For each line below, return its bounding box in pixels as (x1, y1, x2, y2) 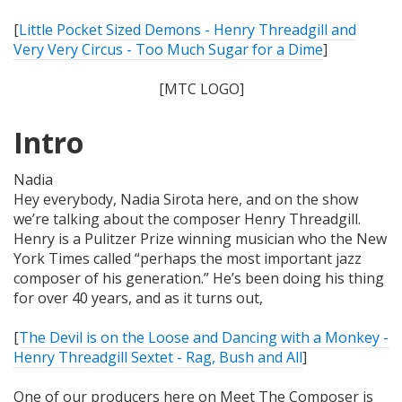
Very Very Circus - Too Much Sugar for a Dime (13, 39, 323, 59)
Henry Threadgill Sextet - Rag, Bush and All (13, 346, 302, 367)
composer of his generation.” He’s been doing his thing (13, 267, 384, 288)
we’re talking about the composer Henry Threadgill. (13, 208, 361, 229)
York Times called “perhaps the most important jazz (13, 248, 362, 268)
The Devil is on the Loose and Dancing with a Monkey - (19, 327, 389, 347)
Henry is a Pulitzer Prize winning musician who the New (13, 228, 387, 249)
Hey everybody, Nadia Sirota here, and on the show (13, 188, 358, 209)
